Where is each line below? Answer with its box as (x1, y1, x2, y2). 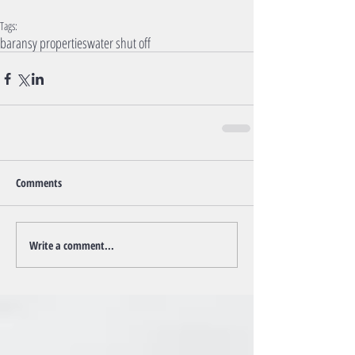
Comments (16, 175, 62, 191)
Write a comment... (29, 237, 114, 253)
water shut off (87, 33, 151, 53)
